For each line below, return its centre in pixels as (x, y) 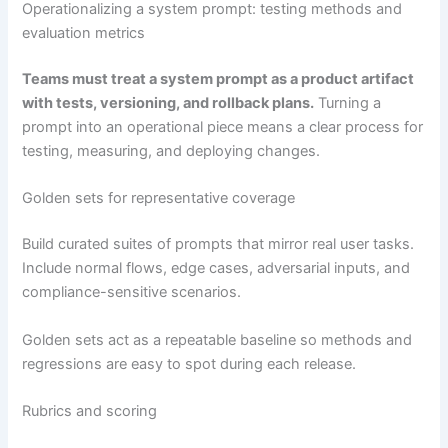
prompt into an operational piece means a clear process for (223, 127)
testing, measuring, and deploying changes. (171, 151)
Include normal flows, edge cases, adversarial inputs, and (216, 268)
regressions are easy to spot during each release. (189, 363)
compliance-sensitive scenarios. (132, 292)
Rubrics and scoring (90, 410)
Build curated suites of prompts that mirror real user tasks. (218, 244)
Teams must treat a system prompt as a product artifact (218, 79)
